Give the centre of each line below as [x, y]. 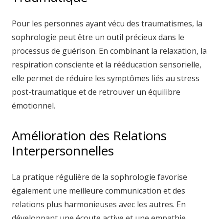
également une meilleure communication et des [99, 191]
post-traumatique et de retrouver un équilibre [96, 92]
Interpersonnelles [63, 151]
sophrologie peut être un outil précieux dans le [98, 37]
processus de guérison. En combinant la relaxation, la [109, 51]
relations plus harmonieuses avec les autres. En [99, 204]
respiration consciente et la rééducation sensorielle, [107, 65]
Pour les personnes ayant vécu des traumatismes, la [107, 23]
